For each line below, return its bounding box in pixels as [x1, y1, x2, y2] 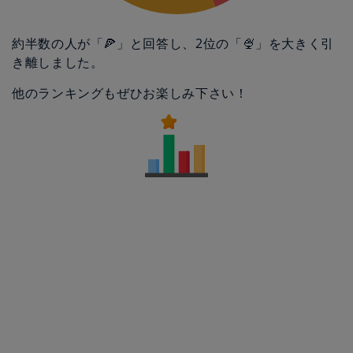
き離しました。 [12, 54, 104, 71]
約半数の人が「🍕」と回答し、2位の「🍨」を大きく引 [12, 35, 334, 52]
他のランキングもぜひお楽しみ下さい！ [12, 84, 248, 102]
